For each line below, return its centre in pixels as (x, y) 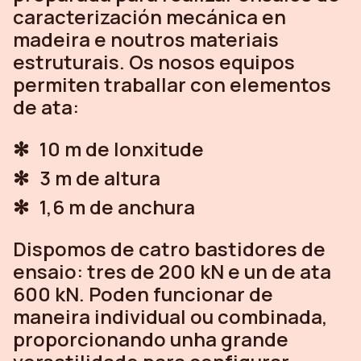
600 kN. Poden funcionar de (143, 293)
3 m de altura (100, 177)
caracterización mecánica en (149, 16)
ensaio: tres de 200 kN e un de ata (172, 271)
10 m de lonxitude (122, 148)
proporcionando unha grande (151, 338)
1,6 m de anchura (117, 206)
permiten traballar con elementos (172, 84)
